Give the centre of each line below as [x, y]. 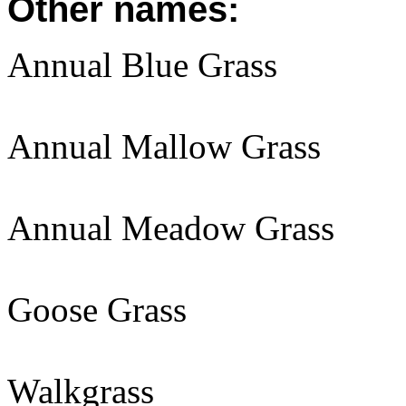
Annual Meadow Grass [171, 228]
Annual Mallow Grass [164, 146]
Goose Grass [97, 309]
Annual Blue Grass [142, 65]
